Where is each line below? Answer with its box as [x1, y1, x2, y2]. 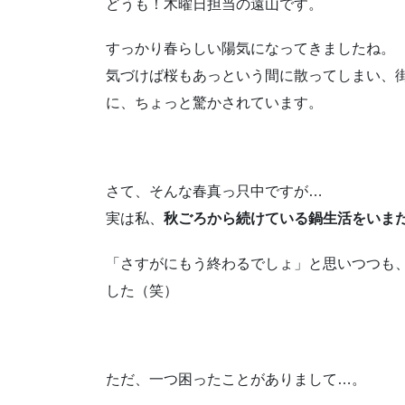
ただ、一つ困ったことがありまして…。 [106, 371, 366, 387]
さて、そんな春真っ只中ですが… [106, 184, 323, 200]
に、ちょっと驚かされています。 [106, 94, 323, 110]
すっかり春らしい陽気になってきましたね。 [106, 40, 395, 56]
